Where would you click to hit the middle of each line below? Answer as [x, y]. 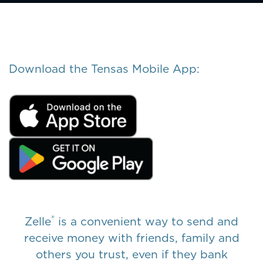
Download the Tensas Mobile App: [104, 69]
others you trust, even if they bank [131, 254]
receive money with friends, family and [131, 238]
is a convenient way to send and [146, 221]
